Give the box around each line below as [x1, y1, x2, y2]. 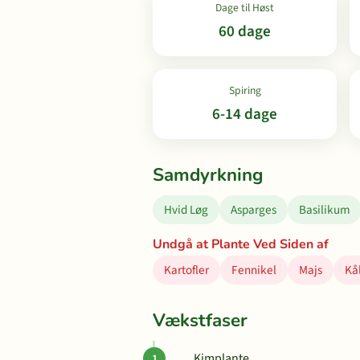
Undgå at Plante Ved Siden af [153, 235, 329, 253]
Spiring [228, 83, 261, 98]
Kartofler [164, 261, 209, 279]
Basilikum [299, 201, 350, 219]
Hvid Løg [164, 201, 208, 219]
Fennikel [231, 261, 276, 279]
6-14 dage [212, 103, 277, 125]
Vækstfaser [153, 308, 247, 333]
